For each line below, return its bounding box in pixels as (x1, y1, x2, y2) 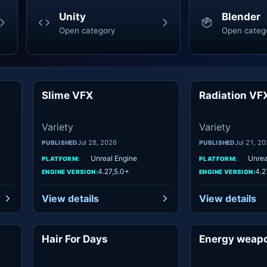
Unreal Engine (91, 154, 137, 163)
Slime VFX (42, 89, 93, 101)
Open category (58, 25, 115, 35)
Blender (222, 10, 260, 23)
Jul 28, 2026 (77, 138, 117, 147)
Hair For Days (42, 233, 108, 245)
